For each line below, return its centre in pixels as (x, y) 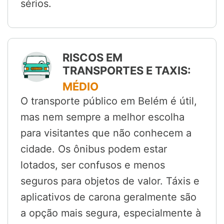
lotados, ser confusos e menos (93, 165)
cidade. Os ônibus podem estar (94, 149)
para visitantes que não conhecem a (106, 133)
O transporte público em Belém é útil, (109, 101)
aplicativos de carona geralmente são (108, 197)
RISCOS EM (92, 58)
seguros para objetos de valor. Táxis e (110, 181)
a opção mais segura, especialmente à (111, 213)
